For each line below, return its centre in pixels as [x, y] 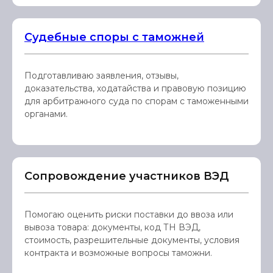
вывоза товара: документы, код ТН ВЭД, [112, 227]
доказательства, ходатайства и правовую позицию [135, 88]
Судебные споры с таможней [114, 37]
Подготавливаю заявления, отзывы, [101, 76]
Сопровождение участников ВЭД [127, 176]
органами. [46, 114]
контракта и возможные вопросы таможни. [118, 253]
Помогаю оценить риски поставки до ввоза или [129, 214]
